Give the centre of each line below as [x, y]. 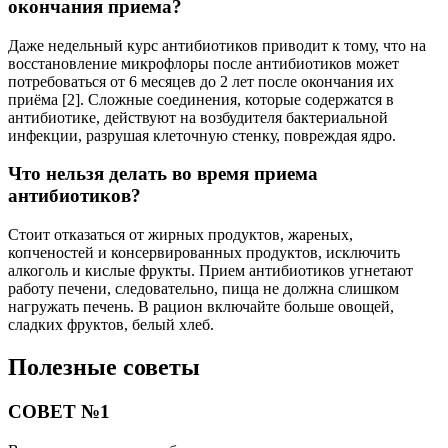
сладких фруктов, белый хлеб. [111, 325]
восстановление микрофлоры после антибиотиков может [203, 63]
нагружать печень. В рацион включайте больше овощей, [201, 307]
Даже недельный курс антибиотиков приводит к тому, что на [217, 45]
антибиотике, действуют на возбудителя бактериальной [198, 117]
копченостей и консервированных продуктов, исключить [204, 253]
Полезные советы [104, 366]
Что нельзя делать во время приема [163, 174]
